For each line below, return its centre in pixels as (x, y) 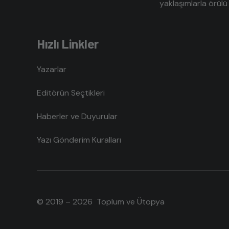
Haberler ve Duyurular (77, 116)
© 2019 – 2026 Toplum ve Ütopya (101, 201)
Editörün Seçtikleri (71, 93)
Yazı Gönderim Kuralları (79, 140)
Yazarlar (52, 69)
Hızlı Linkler (68, 43)
